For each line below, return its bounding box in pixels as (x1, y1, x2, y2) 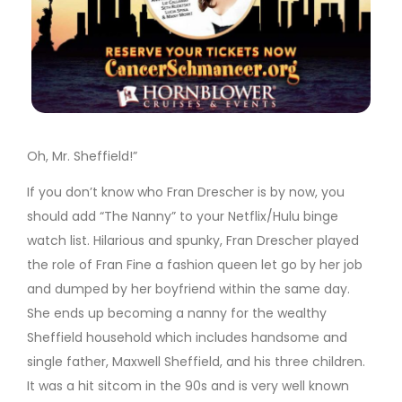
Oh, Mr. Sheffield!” (27, 147, 137, 166)
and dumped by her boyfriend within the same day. (27, 280, 350, 299)
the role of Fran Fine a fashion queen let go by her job (27, 256, 363, 275)
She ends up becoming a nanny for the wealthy (27, 304, 327, 323)
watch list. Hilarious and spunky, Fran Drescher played (27, 232, 359, 250)
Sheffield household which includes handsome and (27, 328, 347, 347)
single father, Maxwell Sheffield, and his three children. (27, 353, 365, 371)
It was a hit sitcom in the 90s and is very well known (27, 377, 349, 396)
